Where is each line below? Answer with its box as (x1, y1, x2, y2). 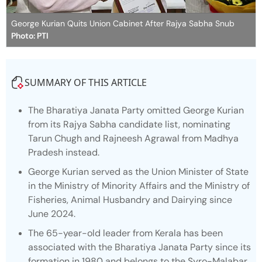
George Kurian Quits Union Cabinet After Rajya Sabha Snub (11, 18, 235, 29)
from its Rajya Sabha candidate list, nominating (28, 118, 230, 130)
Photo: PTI (11, 30, 49, 41)
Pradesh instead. (28, 146, 99, 158)
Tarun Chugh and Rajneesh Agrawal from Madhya (28, 132, 239, 144)
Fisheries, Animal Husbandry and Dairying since (28, 193, 232, 206)
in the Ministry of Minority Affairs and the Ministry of (28, 179, 250, 192)
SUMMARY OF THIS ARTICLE (25, 75, 147, 89)
